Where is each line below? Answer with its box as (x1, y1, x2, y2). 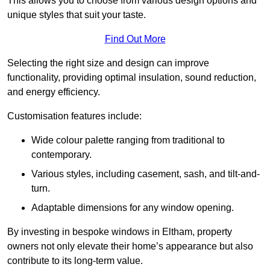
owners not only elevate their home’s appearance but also (7, 241, 253, 252)
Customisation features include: (7, 111, 142, 122)
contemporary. (31, 149, 92, 160)
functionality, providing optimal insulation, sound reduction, (7, 72, 256, 83)
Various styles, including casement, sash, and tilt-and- (31, 169, 260, 180)
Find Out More (104, 34, 166, 45)
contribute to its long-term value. (7, 256, 143, 266)
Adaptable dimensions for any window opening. (31, 202, 234, 213)
